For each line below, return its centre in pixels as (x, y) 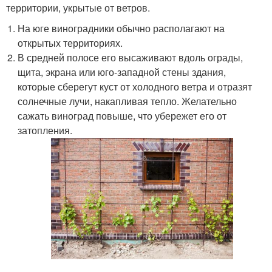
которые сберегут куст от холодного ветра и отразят (135, 86)
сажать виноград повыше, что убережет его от (122, 115)
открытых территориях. (70, 42)
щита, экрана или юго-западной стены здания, (122, 72)
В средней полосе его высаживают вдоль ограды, (131, 57)
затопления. (45, 130)
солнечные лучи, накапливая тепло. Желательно (127, 101)
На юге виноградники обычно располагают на (121, 28)
